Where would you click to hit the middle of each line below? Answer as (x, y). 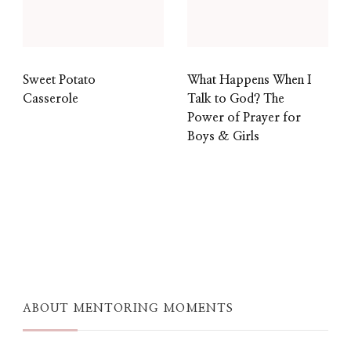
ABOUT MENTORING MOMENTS (128, 309)
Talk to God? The (236, 99)
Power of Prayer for (244, 118)
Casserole (51, 99)
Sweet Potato (59, 80)
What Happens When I (249, 80)
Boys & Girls (223, 137)
